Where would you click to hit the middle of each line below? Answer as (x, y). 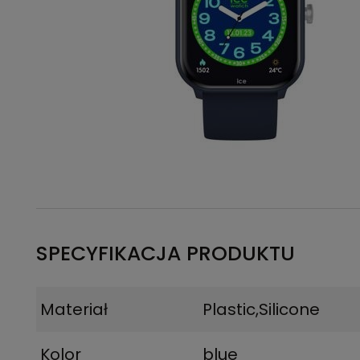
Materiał (74, 309)
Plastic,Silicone (262, 309)
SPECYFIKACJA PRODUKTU (166, 254)
